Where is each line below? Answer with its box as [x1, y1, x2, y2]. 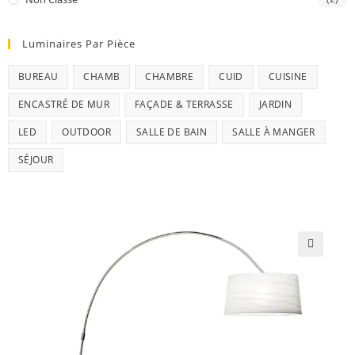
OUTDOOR [62, 124, 112, 139]
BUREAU [18, 69, 59, 83]
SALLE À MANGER [232, 124, 315, 139]
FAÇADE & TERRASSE [135, 97, 234, 111]
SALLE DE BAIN [136, 124, 208, 139]
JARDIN [258, 97, 292, 111]
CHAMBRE [145, 69, 194, 83]
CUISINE [268, 69, 307, 83]
